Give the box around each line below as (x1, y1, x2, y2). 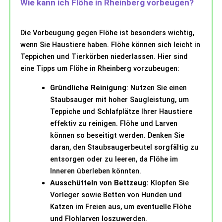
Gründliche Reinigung (50, 83, 126, 92)
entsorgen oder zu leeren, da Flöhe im (50, 154, 178, 164)
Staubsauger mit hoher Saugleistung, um (50, 95, 189, 104)
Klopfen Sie (149, 178, 189, 187)
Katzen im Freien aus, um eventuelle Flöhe (50, 202, 191, 211)
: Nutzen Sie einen (126, 83, 187, 92)
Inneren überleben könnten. (50, 166, 141, 175)
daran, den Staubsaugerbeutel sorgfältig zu (50, 142, 199, 152)
